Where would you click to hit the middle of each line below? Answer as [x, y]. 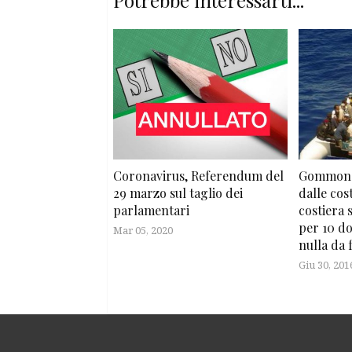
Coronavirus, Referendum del [198, 176]
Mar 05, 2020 [143, 231]
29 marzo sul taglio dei [178, 193]
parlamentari [151, 211]
